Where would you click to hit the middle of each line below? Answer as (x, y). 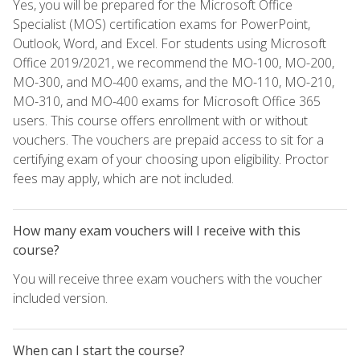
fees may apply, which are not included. (123, 178)
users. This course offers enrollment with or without (160, 120)
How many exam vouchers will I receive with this (157, 230)
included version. (60, 298)
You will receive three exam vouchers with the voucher (168, 278)
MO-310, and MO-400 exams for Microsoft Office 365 (167, 101)
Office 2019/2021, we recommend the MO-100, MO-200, (174, 62)
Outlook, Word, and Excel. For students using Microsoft (170, 43)
